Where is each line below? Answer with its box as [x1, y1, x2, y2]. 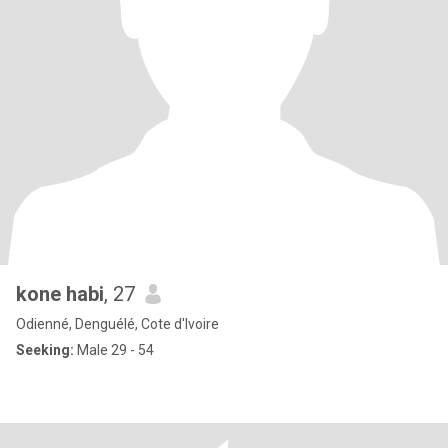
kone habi [16, 282, 104, 306]
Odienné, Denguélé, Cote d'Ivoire [16, 316, 219, 332]
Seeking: [16, 342, 74, 358]
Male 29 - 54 [74, 342, 154, 358]
